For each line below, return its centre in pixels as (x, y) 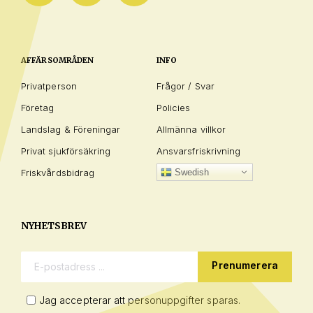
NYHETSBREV (54, 226)
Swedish (191, 172)
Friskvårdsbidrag (58, 172)
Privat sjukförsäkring (66, 151)
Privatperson (49, 86)
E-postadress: (67, 265)
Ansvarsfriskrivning (199, 151)
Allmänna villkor (191, 129)
